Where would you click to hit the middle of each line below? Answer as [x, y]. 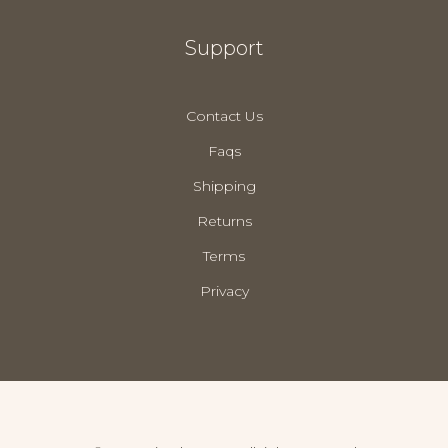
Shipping [224, 186]
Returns [224, 221]
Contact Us [224, 116]
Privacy [224, 291]
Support [224, 48]
